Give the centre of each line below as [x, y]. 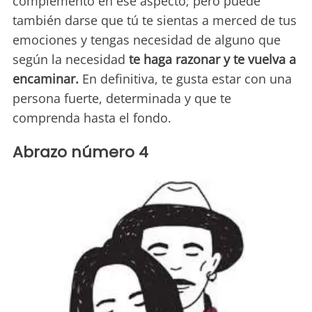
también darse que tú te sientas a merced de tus [155, 20]
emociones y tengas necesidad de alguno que [147, 39]
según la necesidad [71, 59]
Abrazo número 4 [80, 152]
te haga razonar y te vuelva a [212, 59]
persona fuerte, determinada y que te [122, 98]
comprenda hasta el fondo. [92, 117]
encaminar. [47, 78]
